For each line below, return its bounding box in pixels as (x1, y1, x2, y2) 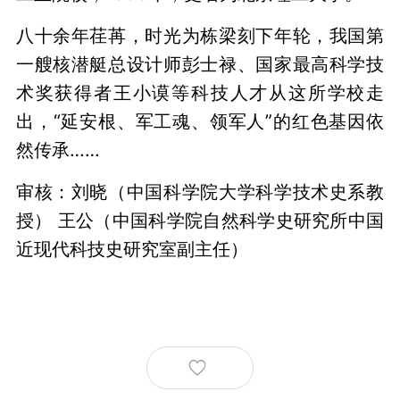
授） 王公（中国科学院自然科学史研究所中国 (15, 208, 385, 231)
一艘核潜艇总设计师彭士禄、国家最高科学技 (15, 52, 385, 75)
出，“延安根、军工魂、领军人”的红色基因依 (15, 109, 385, 132)
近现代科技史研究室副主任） (15, 237, 248, 260)
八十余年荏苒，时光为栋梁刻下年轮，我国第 (15, 23, 385, 46)
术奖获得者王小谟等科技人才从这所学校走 (15, 80, 385, 104)
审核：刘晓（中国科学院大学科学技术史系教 (15, 179, 385, 203)
